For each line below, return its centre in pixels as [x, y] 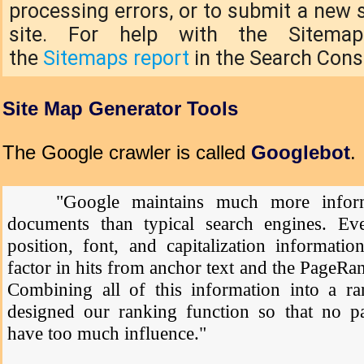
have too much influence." [107, 333]
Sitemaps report [116, 58]
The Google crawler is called [127, 153]
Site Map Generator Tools [120, 109]
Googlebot [301, 153]
